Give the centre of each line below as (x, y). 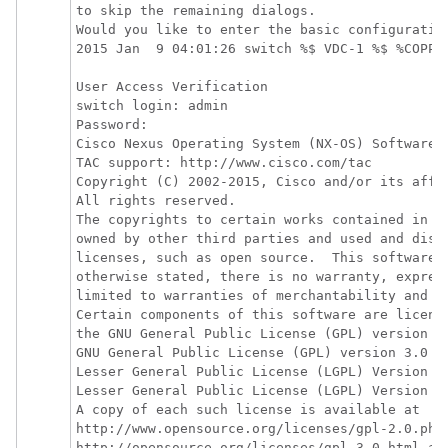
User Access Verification (172, 86)
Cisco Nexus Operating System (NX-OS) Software (256, 143)
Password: (112, 124)
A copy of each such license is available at (248, 409)
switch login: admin (152, 105)
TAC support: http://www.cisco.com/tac (224, 162)
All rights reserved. (156, 200)
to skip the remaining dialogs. (200, 10)
